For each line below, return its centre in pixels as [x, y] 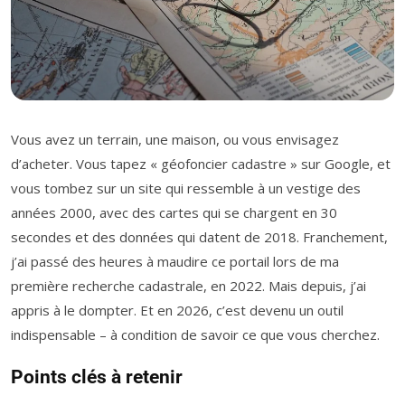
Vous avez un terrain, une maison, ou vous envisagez [175, 139]
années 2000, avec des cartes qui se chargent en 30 [174, 212]
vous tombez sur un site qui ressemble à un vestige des [186, 188]
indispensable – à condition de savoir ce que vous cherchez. [195, 334]
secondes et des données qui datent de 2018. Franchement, [199, 237]
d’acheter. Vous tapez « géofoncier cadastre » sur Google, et [201, 164]
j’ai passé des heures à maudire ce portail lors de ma [175, 261]
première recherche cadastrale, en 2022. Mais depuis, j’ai [188, 286]
